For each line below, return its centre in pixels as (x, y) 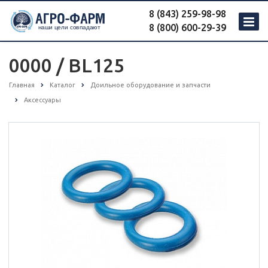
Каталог (63, 85)
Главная (22, 85)
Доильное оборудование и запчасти (150, 85)
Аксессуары (42, 100)
